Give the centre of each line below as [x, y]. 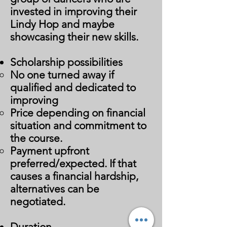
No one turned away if [62, 75]
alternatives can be [55, 189]
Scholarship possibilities [66, 62]
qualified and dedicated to [73, 87]
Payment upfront [50, 151]
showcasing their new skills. [75, 37]
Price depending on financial [78, 113]
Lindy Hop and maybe [62, 24]
